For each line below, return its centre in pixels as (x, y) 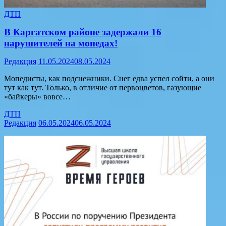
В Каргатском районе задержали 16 (83, 32)
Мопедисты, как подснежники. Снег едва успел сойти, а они (109, 79)
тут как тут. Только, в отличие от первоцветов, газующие (103, 88)
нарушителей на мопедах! (61, 43)
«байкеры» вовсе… (37, 97)
